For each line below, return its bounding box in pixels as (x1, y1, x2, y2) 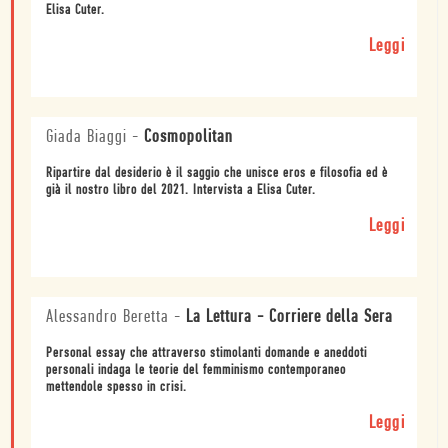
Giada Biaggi (46, 127, 127, 147)
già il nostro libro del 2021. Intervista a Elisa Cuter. (46, 182, 316, 198)
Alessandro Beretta (46, 307, 169, 327)
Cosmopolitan (144, 127, 233, 147)
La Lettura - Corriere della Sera (186, 307, 393, 327)
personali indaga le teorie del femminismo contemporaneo (46, 362, 346, 378)
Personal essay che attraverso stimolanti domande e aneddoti (46, 345, 367, 361)
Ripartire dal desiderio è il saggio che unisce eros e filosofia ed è (46, 165, 388, 181)
